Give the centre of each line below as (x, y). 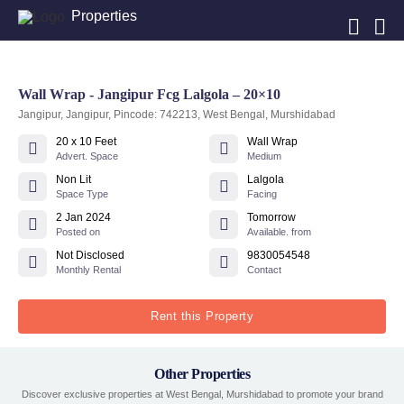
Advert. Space (87, 156)
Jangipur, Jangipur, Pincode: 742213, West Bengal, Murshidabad (177, 115)
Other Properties (202, 374)
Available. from (280, 232)
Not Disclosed (90, 255)
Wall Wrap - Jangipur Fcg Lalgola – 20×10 (149, 94)
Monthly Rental (88, 270)
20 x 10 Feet (86, 142)
